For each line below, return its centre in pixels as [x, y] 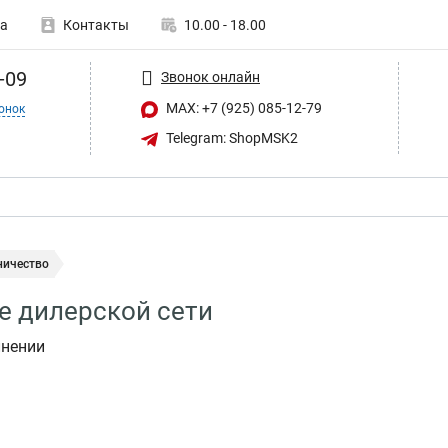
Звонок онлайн [210, 76]
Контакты [96, 25]
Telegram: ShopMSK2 [230, 137]
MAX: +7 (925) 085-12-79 [242, 108]
